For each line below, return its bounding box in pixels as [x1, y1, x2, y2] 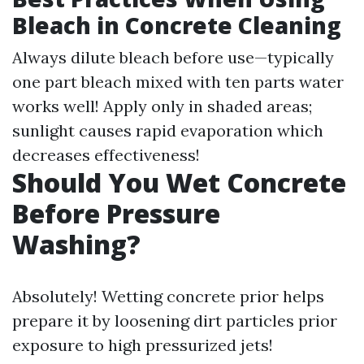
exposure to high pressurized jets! [12, 335, 273, 355]
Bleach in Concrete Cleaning [12, 10, 341, 41]
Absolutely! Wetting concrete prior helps [12, 286, 324, 306]
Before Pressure [12, 196, 220, 231]
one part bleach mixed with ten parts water [12, 71, 344, 92]
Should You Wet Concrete [12, 165, 346, 200]
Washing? [12, 227, 141, 262]
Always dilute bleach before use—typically [12, 47, 334, 67]
